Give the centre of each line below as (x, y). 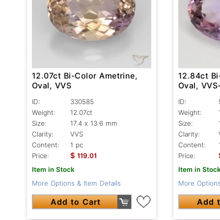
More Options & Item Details (76, 183)
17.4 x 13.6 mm (94, 123)
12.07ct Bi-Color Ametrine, (85, 75)
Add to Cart (76, 202)
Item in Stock (53, 169)
